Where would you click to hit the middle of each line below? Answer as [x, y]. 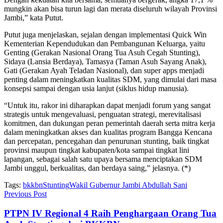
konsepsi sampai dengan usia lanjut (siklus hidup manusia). [96, 88]
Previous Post [25, 194]
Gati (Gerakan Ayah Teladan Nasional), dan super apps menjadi [104, 70]
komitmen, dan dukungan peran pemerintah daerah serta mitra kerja [110, 123]
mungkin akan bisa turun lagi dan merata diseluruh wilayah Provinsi [111, 8]
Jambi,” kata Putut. [34, 17]
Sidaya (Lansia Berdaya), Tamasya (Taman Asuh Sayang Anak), [105, 61]
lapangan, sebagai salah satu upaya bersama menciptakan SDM [103, 159]
